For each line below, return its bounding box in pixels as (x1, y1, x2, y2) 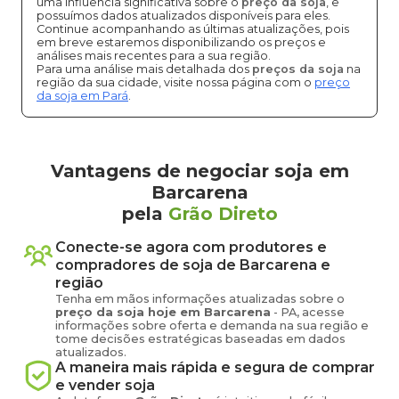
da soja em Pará (37, 89, 128, 102)
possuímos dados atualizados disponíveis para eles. (37, 9, 330, 22)
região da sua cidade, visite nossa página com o (37, 76, 314, 89)
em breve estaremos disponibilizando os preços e (37, 36, 326, 49)
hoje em (148, 305, 204, 319)
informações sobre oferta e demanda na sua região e (55, 319, 369, 332)
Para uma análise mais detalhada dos (37, 62, 252, 76)
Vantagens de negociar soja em (50, 160, 349, 182)
